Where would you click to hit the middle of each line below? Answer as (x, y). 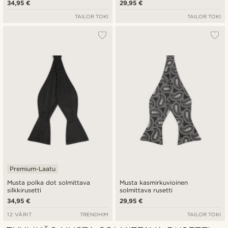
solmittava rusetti (146, 190)
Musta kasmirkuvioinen (154, 182)
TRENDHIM (94, 214)
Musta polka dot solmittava (49, 182)
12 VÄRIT (20, 214)
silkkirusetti (24, 190)
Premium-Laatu (33, 168)
